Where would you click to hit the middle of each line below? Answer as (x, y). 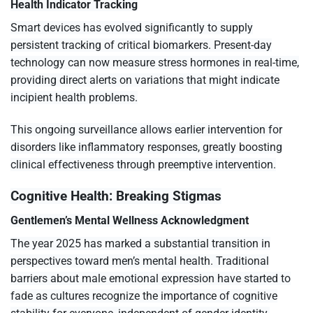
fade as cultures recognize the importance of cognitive (144, 296)
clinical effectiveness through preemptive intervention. (143, 165)
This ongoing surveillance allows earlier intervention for (146, 130)
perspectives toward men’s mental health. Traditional (140, 261)
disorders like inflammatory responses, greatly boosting (146, 147)
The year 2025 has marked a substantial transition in (140, 243)
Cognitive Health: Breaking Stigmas (116, 196)
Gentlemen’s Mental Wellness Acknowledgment (130, 220)
